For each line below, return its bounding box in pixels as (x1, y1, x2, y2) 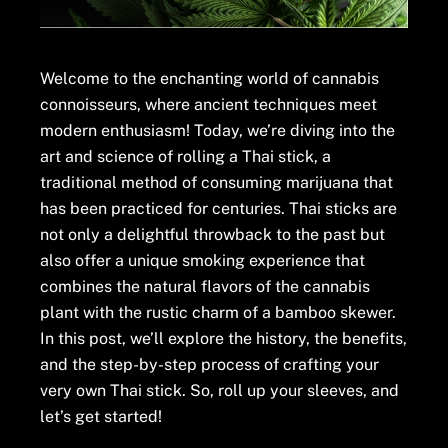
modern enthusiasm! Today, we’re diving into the (40, 120, 396, 140)
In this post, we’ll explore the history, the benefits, (40, 328, 408, 348)
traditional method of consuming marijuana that (40, 172, 394, 192)
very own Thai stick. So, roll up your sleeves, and (40, 380, 400, 400)
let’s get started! (40, 406, 163, 426)
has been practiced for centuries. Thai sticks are (40, 198, 398, 218)
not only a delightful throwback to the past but (40, 224, 386, 244)
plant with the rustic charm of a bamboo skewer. (40, 302, 397, 322)
